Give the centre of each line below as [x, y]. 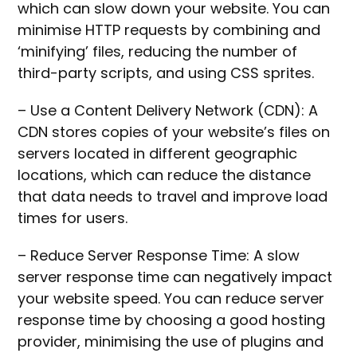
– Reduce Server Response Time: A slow [159, 256]
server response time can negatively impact [175, 277]
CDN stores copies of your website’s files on [174, 132]
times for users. [75, 218]
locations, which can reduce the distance [165, 175]
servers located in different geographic [158, 154]
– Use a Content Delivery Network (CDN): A [168, 111]
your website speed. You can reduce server [171, 299]
